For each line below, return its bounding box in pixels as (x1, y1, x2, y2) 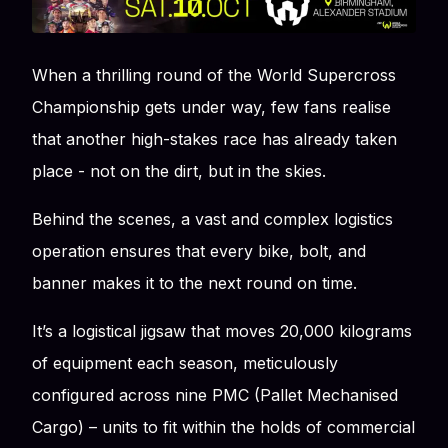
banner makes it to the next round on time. (32, 272, 357, 293)
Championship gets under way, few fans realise (32, 96, 391, 117)
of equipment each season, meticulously (32, 352, 338, 373)
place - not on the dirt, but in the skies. (32, 160, 326, 181)
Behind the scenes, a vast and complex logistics (32, 208, 393, 229)
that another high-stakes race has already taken (32, 128, 397, 149)
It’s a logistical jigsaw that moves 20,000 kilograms (32, 320, 412, 341)
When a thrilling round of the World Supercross (32, 64, 396, 85)
